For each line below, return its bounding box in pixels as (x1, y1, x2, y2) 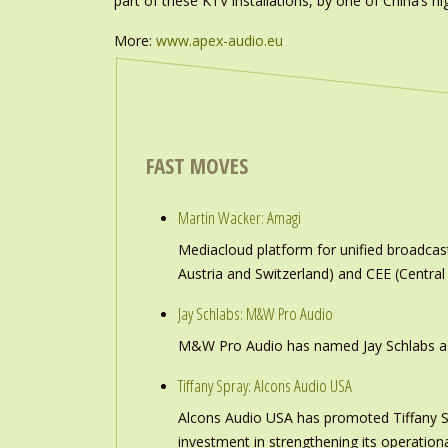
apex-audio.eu (192, 31, 283, 50)
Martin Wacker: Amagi (178, 206, 301, 229)
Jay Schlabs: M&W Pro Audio (178, 302, 333, 325)
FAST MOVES (146, 152, 248, 180)
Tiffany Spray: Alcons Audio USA (178, 374, 352, 397)
